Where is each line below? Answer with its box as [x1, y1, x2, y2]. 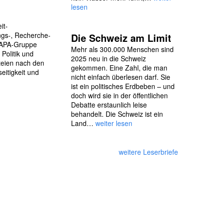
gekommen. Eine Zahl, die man [71, 63, 167, 73]
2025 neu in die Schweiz [71, 54, 146, 63]
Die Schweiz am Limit [71, 31, 171, 45]
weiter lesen [95, 118, 132, 128]
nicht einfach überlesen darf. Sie [71, 72, 170, 82]
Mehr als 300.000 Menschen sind [71, 44, 174, 54]
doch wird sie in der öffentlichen [71, 91, 168, 100]
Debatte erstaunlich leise [71, 100, 147, 109]
